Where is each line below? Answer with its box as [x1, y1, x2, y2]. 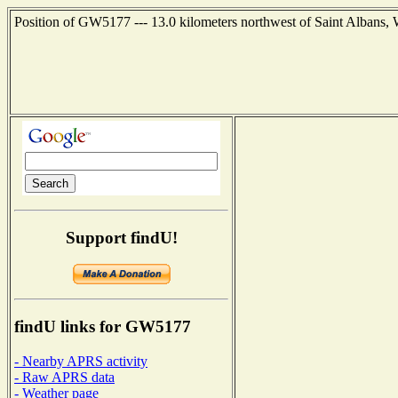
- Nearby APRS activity [14, 353, 147, 369]
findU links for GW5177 [14, 317, 191, 337]
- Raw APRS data [14, 369, 115, 385]
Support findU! [65, 227, 178, 247]
